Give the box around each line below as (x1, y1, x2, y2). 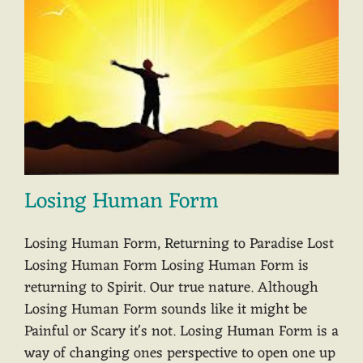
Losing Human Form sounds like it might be (24, 297, 307, 323)
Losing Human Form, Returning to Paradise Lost (24, 231, 334, 258)
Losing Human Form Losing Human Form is (24, 253, 309, 280)
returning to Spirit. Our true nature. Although (24, 275, 318, 301)
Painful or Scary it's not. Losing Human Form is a (24, 318, 339, 345)
